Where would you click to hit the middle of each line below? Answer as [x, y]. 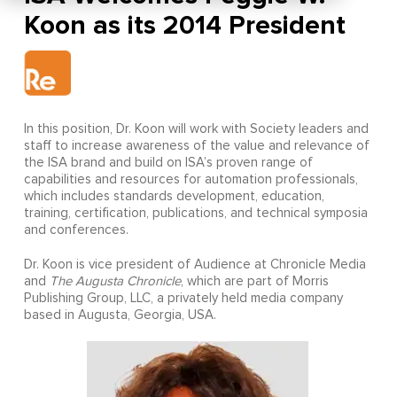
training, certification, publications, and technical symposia [195, 214]
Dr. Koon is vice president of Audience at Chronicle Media [195, 265]
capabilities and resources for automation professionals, [191, 180]
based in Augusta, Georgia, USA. [120, 315]
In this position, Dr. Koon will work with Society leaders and [196, 129]
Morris [310, 282]
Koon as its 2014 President [184, 26]
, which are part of [234, 282]
